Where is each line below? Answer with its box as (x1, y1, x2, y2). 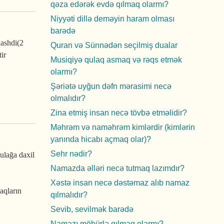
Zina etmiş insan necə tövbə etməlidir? (50, 108, 187, 117)
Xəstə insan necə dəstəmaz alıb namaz (50, 178, 189, 187)
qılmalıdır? (50, 190, 87, 199)
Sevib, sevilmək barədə (50, 205, 133, 213)
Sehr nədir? (50, 149, 92, 158)
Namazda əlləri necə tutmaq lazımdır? (50, 164, 184, 172)
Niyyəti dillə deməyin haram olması (50, 14, 174, 23)
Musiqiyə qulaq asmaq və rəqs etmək (50, 55, 182, 64)
